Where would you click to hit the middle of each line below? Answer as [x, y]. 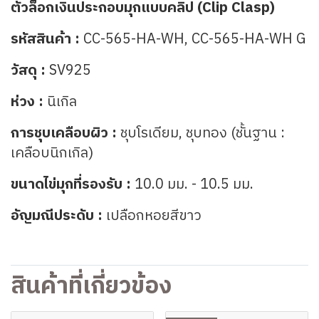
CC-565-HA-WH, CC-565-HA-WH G [194, 40]
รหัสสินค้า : [47, 40]
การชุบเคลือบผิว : [66, 134]
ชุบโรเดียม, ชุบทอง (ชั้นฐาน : [203, 134]
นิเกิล [62, 102]
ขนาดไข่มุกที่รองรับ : [73, 185]
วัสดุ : [28, 71]
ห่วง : [29, 102]
